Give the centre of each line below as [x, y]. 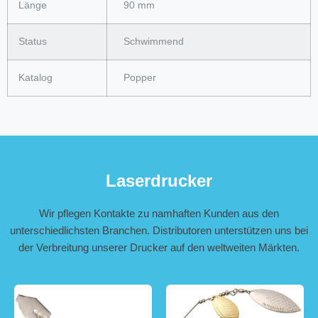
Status [33, 42]
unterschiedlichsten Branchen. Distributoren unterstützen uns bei [159, 230]
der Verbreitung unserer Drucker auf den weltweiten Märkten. [159, 247]
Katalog [35, 78]
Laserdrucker [159, 181]
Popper [137, 78]
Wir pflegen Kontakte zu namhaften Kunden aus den [159, 213]
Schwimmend [151, 42]
